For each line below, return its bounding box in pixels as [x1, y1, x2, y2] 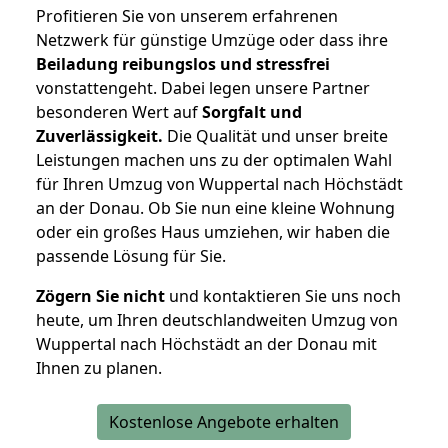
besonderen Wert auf [36, 101, 202, 124]
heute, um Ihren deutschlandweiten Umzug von [36, 309, 398, 332]
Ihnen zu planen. [36, 357, 162, 380]
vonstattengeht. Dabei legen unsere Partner [36, 77, 370, 100]
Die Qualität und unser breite [163, 125, 388, 148]
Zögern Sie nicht [36, 285, 165, 308]
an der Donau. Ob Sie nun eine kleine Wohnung [36, 197, 395, 220]
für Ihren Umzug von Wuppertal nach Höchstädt [36, 173, 403, 196]
